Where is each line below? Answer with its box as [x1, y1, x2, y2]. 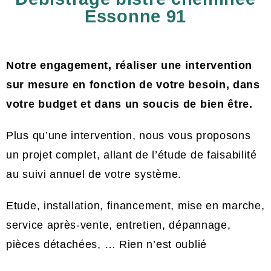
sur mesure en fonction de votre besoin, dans [6, 79, 260, 91]
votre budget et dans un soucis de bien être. [6, 98, 253, 110]
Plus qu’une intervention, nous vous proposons [6, 129, 251, 142]
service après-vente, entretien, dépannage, [6, 219, 231, 231]
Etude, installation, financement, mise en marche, [6, 200, 265, 212]
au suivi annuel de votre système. [6, 168, 182, 180]
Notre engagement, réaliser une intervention [6, 59, 253, 71]
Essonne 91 [85, 7, 186, 26]
